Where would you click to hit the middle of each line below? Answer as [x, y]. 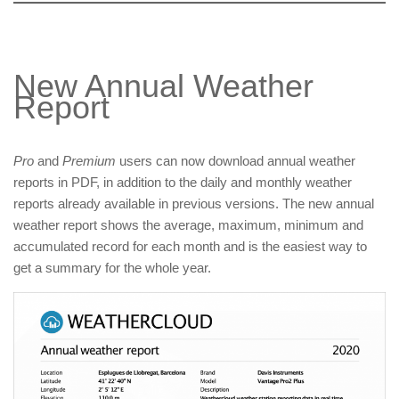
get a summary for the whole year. [112, 268]
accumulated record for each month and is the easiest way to [190, 247]
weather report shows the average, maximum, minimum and [188, 225]
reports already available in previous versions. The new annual [194, 204]
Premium [89, 161]
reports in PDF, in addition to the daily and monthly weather [183, 183]
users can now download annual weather [236, 161]
